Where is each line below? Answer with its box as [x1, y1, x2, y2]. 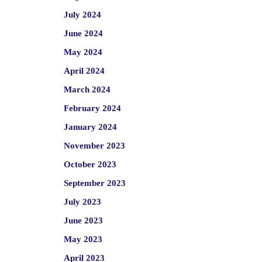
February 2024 [63, 104, 121, 113]
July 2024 [63, 10, 101, 19]
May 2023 [63, 235, 102, 244]
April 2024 [63, 66, 105, 75]
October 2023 [63, 160, 116, 169]
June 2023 [63, 216, 103, 225]
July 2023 [63, 197, 101, 206]
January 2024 [63, 122, 117, 132]
